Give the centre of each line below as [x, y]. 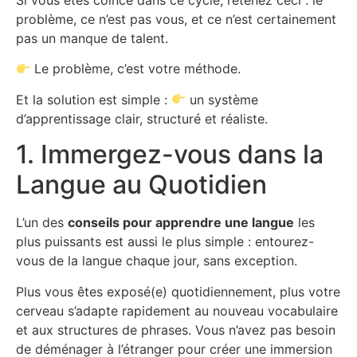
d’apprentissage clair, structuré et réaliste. [142, 118]
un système [222, 99]
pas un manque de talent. [92, 39]
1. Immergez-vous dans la [170, 155]
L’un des [42, 223]
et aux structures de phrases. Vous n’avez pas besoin [176, 330]
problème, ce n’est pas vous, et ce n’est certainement [176, 20]
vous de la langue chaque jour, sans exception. [157, 261]
